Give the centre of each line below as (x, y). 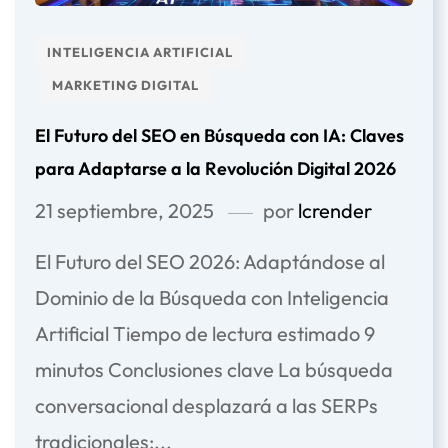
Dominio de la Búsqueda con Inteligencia (212, 298)
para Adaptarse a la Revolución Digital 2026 (215, 169)
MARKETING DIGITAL (125, 85)
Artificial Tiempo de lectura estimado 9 (205, 334)
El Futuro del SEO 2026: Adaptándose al (210, 262)
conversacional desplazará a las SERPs (206, 406)
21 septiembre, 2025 (124, 211)
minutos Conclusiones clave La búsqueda (214, 370)
